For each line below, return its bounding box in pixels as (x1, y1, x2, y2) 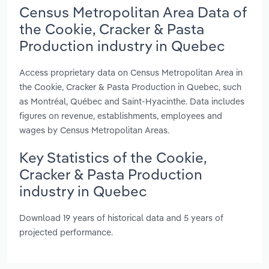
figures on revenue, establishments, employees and (19, 109, 222, 121)
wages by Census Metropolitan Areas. (19, 124, 169, 136)
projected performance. (19, 226, 113, 238)
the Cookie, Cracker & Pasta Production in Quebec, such (19, 80, 241, 92)
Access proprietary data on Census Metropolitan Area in (19, 66, 243, 78)
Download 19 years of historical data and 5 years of (19, 212, 223, 224)
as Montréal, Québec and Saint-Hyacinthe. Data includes (19, 95, 244, 107)
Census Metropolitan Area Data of (19, 2, 247, 21)
